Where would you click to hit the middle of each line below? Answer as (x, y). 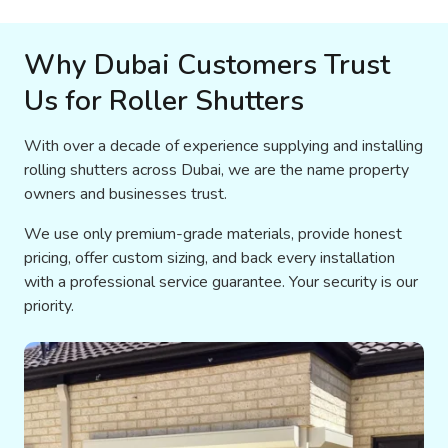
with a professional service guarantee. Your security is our (221, 281)
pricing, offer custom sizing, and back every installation (209, 257)
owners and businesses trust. (125, 193)
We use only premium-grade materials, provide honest (213, 233)
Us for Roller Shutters (164, 100)
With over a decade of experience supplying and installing (223, 145)
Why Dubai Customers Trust (207, 64)
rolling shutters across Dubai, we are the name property (216, 169)
